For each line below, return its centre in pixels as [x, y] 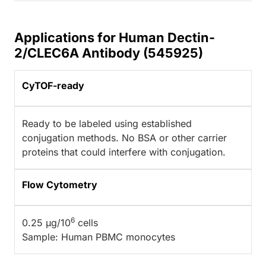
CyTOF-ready [53, 85]
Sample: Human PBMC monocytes [99, 237]
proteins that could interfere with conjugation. [124, 152]
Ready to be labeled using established [107, 123]
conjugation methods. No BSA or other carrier [124, 137]
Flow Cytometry [60, 184]
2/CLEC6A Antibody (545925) [109, 53]
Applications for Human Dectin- [115, 37]
